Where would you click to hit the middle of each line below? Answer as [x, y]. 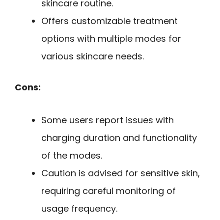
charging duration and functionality [119, 137]
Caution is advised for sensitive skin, [121, 173]
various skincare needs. [93, 56]
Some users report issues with [108, 120]
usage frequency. [79, 208]
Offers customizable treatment [110, 21]
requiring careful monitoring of [109, 191]
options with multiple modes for [111, 39]
